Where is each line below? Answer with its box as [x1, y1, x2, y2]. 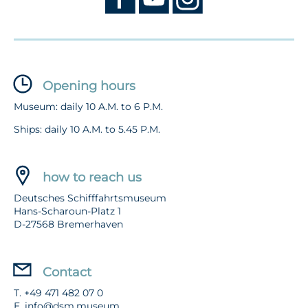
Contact [43, 265, 91, 280]
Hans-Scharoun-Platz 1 [14, 205, 121, 217]
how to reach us [43, 170, 142, 185]
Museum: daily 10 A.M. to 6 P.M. [14, 100, 163, 113]
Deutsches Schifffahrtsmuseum [14, 192, 166, 204]
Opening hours [43, 78, 135, 93]
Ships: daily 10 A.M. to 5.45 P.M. [14, 123, 160, 135]
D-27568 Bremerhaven [14, 218, 123, 230]
